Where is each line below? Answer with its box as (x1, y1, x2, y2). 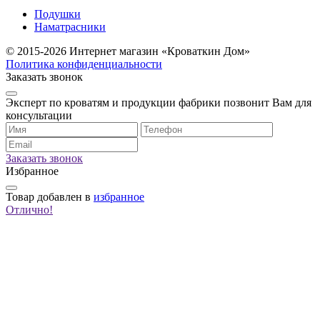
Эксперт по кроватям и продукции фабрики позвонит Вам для (6, 96, 311, 109)
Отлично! (6, 204, 53, 216)
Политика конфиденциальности (6, 58, 162, 71)
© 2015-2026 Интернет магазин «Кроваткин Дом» (6, 45, 250, 58)
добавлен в (37, 191, 94, 204)
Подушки (34, 8, 81, 21)
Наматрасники (34, 21, 106, 34)
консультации (6, 109, 72, 122)
